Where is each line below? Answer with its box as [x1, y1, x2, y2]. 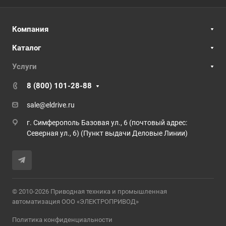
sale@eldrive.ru [27, 101, 75, 109]
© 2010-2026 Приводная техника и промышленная [12, 188, 167, 195]
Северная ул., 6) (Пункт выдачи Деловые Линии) [27, 129, 188, 137]
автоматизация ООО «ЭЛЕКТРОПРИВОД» [12, 198, 139, 205]
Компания [12, 25, 48, 34]
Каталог [12, 43, 41, 52]
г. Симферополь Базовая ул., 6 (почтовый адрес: [27, 119, 187, 127]
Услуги [12, 62, 37, 71]
